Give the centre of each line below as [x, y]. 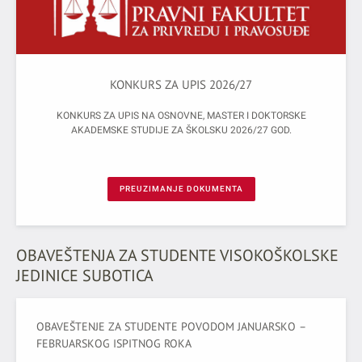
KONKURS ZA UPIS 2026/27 [181, 84]
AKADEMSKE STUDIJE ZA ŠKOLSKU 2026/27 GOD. [181, 130]
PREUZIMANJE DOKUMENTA [181, 188]
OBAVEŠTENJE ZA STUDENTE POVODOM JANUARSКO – [171, 326]
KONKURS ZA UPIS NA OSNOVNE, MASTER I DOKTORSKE [181, 115]
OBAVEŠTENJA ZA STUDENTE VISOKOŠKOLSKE [177, 255]
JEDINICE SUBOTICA [85, 275]
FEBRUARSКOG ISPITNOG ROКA [114, 343]
